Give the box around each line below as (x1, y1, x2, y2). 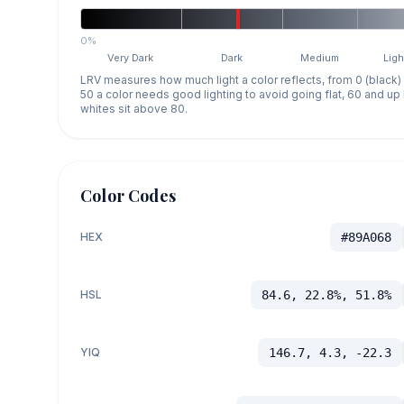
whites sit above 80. (80, 101, 188, 115)
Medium (300, 50, 340, 64)
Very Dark (107, 50, 154, 64)
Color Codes (80, 184, 176, 207)
